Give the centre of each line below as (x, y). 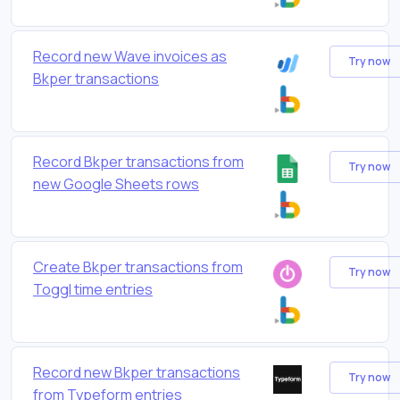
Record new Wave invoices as (130, 56)
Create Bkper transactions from (138, 267)
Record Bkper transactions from (138, 161)
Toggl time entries (93, 289)
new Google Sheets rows (116, 183)
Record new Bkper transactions (137, 372)
